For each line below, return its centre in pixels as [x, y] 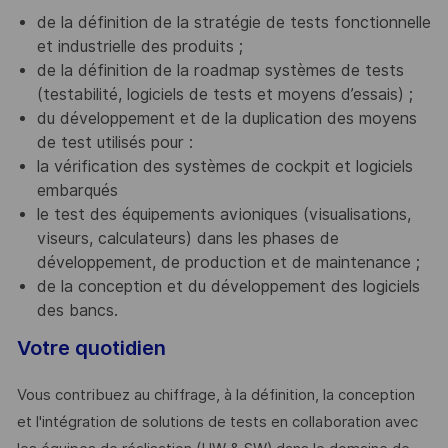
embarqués [77, 190]
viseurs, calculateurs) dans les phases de [187, 238]
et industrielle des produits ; [139, 46]
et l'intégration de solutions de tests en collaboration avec [217, 422]
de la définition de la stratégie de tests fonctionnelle [233, 22]
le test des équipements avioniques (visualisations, [223, 214]
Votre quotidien [91, 347]
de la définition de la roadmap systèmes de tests [220, 70]
